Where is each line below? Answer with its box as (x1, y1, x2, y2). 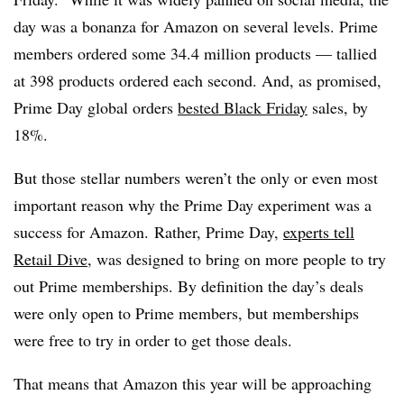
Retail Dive (14, 248, 87, 270)
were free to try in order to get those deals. (14, 329, 292, 351)
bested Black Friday (178, 96, 308, 118)
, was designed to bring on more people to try (87, 248, 386, 270)
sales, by (308, 96, 368, 118)
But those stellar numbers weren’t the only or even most (14, 167, 378, 188)
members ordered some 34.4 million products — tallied (14, 42, 377, 64)
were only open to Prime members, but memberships (14, 302, 359, 324)
